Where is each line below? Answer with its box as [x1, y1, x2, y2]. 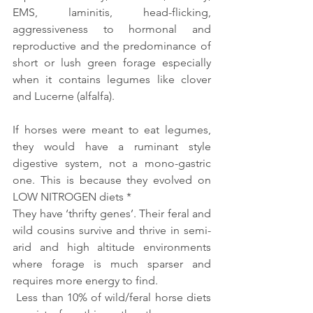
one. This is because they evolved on [13, 173, 211, 187]
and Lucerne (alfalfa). [13, 89, 115, 103]
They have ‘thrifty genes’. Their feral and [13, 207, 211, 221]
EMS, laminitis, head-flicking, [13, 6, 211, 20]
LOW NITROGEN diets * [13, 190, 134, 204]
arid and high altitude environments [13, 240, 211, 254]
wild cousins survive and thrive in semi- [13, 224, 211, 238]
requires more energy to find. [13, 274, 158, 288]
